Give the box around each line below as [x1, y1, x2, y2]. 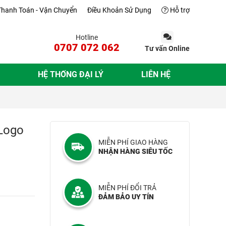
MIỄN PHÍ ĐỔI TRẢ [98, 184, 156, 192]
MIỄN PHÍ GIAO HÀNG [98, 138, 168, 146]
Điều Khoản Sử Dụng [87, 6, 151, 14]
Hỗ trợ [168, 6, 190, 14]
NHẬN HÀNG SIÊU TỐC [98, 147, 173, 155]
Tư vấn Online [145, 44, 190, 52]
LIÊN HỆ [141, 70, 171, 79]
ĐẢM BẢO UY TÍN [98, 193, 154, 201]
